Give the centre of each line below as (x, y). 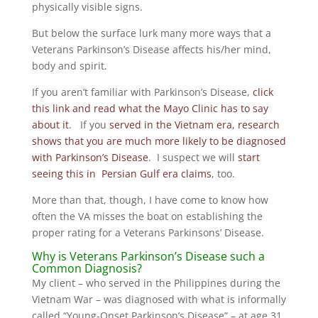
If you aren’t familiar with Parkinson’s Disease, (141, 92)
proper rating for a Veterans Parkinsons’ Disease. (148, 232)
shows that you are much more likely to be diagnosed (159, 141)
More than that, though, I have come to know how (150, 200)
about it (50, 125)
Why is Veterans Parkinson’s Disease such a (148, 256)
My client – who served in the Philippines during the (156, 283)
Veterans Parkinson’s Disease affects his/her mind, (151, 49)
